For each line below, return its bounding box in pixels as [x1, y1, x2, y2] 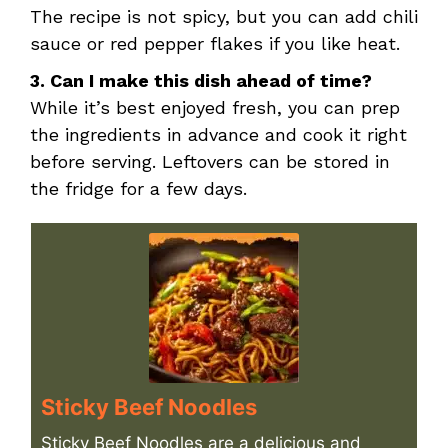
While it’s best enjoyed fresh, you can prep [30, 97, 400, 119]
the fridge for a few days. [30, 178, 247, 200]
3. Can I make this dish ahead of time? [30, 70, 372, 92]
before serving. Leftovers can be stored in [30, 151, 390, 173]
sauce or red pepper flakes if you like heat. [30, 33, 400, 55]
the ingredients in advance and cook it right [30, 124, 407, 146]
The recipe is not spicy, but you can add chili [30, 6, 418, 28]
